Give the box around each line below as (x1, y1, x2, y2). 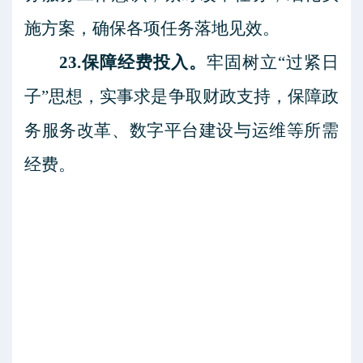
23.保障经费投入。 (58, 53, 207, 72)
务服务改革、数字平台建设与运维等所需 (24, 121, 339, 140)
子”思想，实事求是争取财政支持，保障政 (24, 87, 339, 106)
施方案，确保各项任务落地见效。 (24, 19, 280, 38)
